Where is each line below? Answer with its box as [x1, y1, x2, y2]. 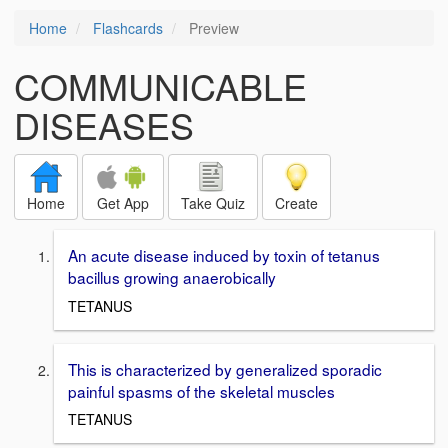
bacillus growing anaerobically [68, 266, 276, 288]
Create [275, 193, 318, 213]
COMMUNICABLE [14, 60, 307, 111]
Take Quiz [181, 193, 245, 213]
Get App [97, 193, 149, 213]
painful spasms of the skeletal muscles [68, 379, 335, 402]
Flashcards [93, 18, 163, 38]
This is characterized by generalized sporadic [68, 357, 382, 380]
